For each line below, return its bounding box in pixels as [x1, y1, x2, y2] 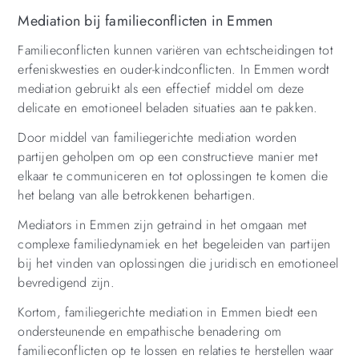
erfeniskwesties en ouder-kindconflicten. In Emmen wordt [18, 60, 330, 79]
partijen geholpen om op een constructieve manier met [18, 147, 318, 167]
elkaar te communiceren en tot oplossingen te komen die [18, 167, 329, 186]
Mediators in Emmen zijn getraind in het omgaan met [18, 215, 308, 234]
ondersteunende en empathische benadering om [18, 321, 281, 341]
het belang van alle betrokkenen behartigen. [18, 186, 256, 205]
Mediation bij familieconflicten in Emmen [18, 10, 273, 31]
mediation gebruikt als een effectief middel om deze [18, 79, 305, 99]
